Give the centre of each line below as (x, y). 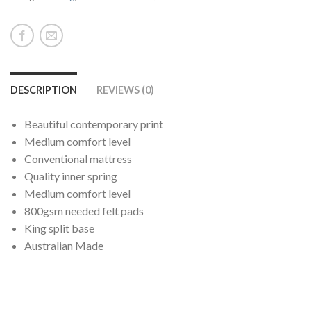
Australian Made (64, 245)
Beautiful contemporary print (94, 124)
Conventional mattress (78, 159)
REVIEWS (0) (125, 90)
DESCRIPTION (44, 90)
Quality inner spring (71, 176)
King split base (59, 228)
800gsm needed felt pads (84, 211)
